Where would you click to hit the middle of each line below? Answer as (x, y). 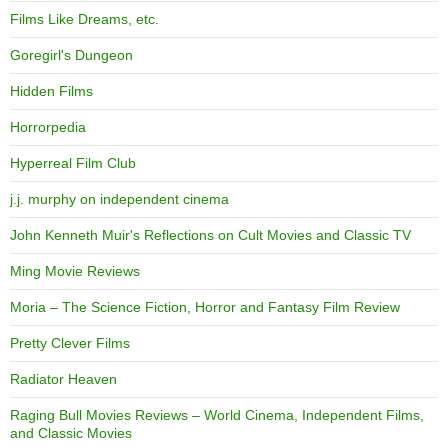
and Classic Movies (71, 432)
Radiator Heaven (63, 378)
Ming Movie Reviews (75, 270)
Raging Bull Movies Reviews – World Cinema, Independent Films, (217, 414)
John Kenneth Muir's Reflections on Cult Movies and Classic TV (210, 234)
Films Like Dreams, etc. (84, 18)
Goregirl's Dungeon (71, 54)
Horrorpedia (48, 126)
